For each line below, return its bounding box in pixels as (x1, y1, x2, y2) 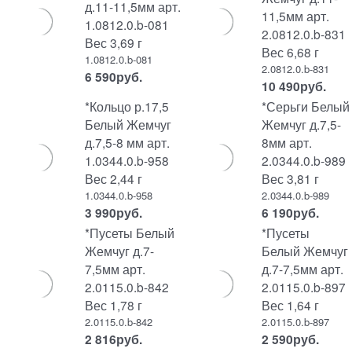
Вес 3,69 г (85, 34, 143, 51)
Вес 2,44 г (85, 170, 143, 187)
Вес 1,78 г (85, 296, 143, 313)
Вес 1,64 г (261, 296, 319, 313)
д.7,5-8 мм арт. (85, 134, 170, 151)
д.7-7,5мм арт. (261, 260, 343, 277)
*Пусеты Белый (85, 224, 175, 241)
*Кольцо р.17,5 (85, 97, 170, 115)
